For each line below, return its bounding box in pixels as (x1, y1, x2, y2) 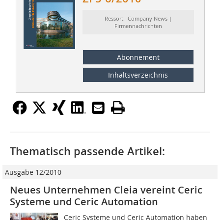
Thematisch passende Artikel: (10, 143, 165, 159)
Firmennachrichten (114, 22, 162, 30)
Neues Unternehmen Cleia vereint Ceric (10, 183, 202, 196)
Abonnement (116, 52, 160, 62)
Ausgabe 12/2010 (5, 167, 61, 177)
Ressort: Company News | (104, 15, 172, 23)
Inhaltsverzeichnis (108, 70, 168, 80)
